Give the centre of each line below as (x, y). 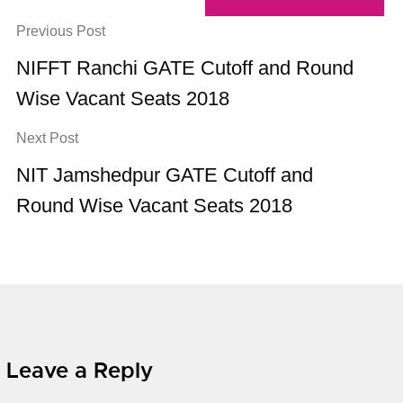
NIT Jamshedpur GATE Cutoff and (165, 175)
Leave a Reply (80, 371)
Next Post (48, 138)
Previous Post (61, 31)
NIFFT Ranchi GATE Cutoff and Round (185, 68)
